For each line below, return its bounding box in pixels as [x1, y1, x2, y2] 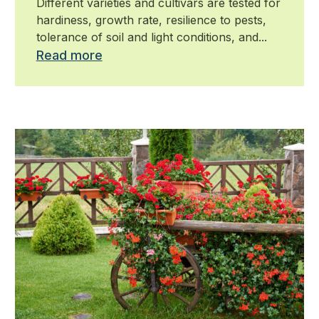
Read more [36, 48, 103, 63]
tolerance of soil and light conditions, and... [36, 30, 267, 45]
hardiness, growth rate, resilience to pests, [36, 13, 266, 28]
